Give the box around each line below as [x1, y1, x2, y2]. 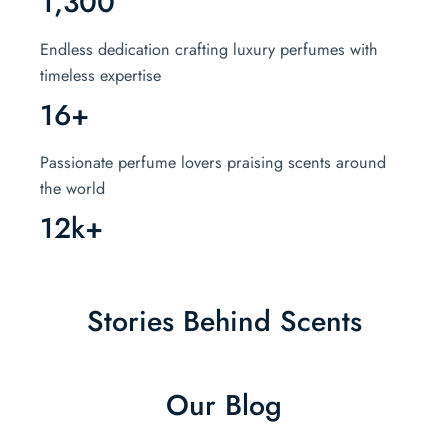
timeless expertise [40, 64, 161, 88]
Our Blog [166, 385, 282, 427]
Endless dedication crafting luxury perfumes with [40, 38, 378, 62]
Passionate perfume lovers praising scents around [40, 151, 386, 175]
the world [40, 177, 105, 201]
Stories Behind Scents [86, 300, 362, 342]
